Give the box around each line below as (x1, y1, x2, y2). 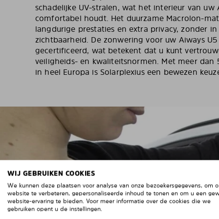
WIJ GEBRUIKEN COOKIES (7, 169, 95, 178)
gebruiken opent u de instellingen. (7, 205, 102, 213)
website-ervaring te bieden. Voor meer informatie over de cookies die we (7, 197, 211, 205)
